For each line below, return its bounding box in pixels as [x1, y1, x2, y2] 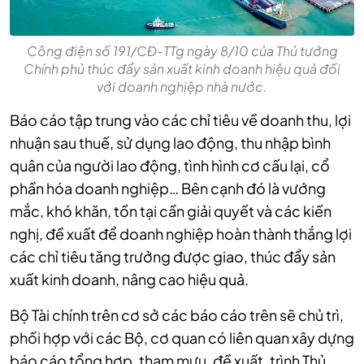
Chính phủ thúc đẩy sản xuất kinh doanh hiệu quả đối [24, 59, 340, 77]
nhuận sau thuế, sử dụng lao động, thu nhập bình [10, 132, 331, 152]
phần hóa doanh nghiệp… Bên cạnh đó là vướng [10, 178, 326, 197]
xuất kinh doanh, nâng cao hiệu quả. [10, 269, 249, 288]
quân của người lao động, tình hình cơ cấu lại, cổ [10, 155, 330, 175]
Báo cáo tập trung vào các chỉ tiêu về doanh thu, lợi [10, 110, 351, 129]
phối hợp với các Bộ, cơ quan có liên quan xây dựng [10, 327, 354, 347]
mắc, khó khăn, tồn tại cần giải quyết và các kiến [10, 201, 331, 220]
